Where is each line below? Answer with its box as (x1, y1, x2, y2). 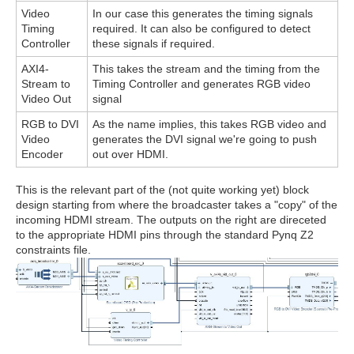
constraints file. (16, 243, 91, 256)
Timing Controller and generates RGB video (92, 77, 311, 90)
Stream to (21, 77, 70, 90)
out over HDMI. (92, 147, 168, 160)
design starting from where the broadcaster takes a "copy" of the (16, 198, 337, 211)
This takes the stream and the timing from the (92, 62, 320, 75)
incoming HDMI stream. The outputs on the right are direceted (16, 213, 326, 226)
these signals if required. (92, 36, 215, 50)
